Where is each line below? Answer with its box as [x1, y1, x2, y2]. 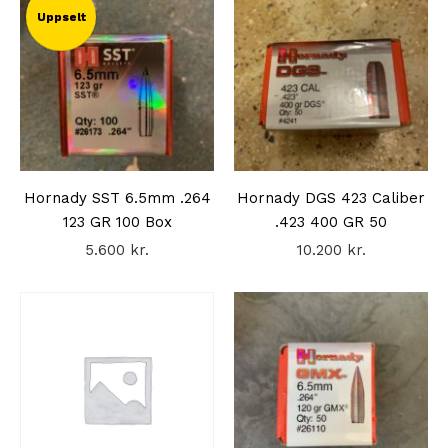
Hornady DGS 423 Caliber [237, 189, 425, 208]
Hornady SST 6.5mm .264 [23, 189, 211, 208]
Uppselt [36, 10, 86, 25]
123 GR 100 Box [62, 213, 172, 232]
